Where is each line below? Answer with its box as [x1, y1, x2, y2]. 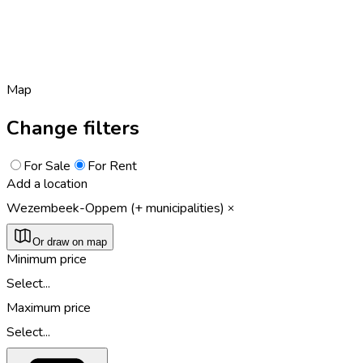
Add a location [6, 174, 88, 193]
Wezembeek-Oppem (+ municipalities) [6, 199, 224, 217]
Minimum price [6, 250, 87, 268]
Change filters [6, 114, 139, 141]
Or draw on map [32, 235, 107, 248]
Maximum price [6, 298, 91, 317]
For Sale [23, 156, 70, 175]
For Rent [88, 156, 137, 175]
